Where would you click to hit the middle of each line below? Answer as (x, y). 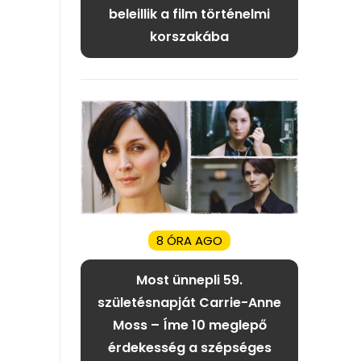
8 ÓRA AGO (189, 241)
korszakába (189, 37)
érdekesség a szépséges (189, 348)
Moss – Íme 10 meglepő (189, 326)
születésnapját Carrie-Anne (189, 303)
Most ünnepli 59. (189, 280)
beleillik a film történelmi (189, 15)
